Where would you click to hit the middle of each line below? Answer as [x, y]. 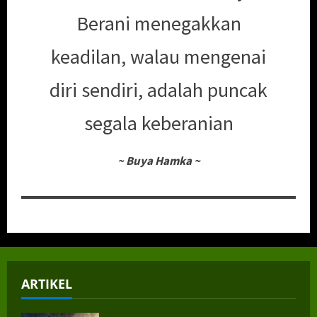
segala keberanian [158, 123]
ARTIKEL [47, 284]
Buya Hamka [158, 161]
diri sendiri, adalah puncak [158, 90]
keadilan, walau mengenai [158, 57]
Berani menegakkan [158, 24]
